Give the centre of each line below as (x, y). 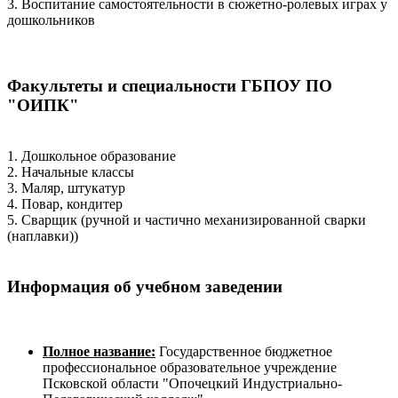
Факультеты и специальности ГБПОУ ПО (170, 86)
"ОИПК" (43, 106)
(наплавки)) (43, 236)
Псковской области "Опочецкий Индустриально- (192, 383)
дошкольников (51, 20)
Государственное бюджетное (244, 351)
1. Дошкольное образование (92, 156)
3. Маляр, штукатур (66, 188)
